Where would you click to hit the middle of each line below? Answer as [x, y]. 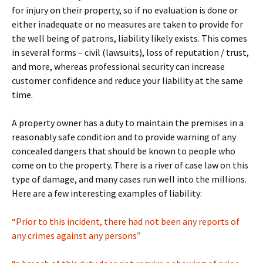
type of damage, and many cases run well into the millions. [129, 179]
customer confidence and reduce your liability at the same [127, 80]
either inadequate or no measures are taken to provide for [127, 24]
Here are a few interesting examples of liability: [107, 193]
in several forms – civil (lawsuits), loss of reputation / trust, [130, 52]
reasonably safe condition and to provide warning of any [124, 137]
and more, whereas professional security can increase [118, 66]
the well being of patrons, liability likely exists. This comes [129, 38]
